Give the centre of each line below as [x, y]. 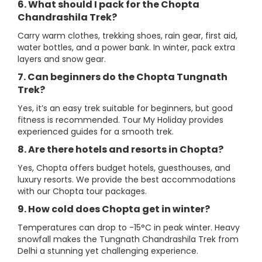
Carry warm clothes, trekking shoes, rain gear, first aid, [127, 36]
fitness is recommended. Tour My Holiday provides [120, 120]
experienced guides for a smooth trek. [96, 132]
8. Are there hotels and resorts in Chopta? [120, 149]
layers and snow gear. [62, 59]
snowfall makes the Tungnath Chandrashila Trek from [128, 239]
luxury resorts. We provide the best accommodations [127, 180]
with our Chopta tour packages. [82, 191]
